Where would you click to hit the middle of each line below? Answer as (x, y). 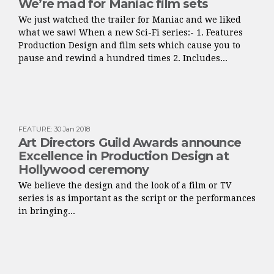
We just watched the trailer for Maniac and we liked (130, 20)
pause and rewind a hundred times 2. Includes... (123, 58)
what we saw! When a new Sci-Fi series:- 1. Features (131, 33)
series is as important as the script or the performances (137, 198)
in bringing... (47, 211)
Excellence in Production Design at (124, 156)
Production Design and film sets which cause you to (129, 46)
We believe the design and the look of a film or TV (125, 186)
